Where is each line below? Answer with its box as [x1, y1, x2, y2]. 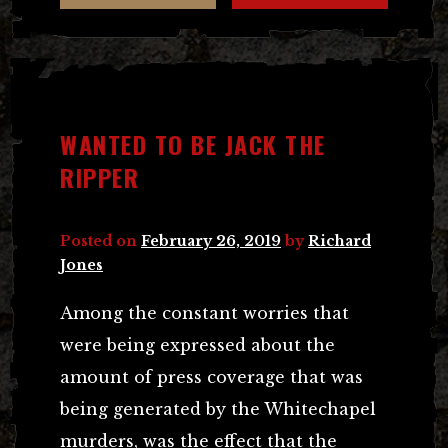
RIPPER [60, 158, 139, 195]
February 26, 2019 [141, 231, 281, 250]
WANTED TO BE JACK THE [60, 125, 326, 162]
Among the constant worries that [60, 302, 349, 323]
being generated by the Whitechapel [60, 398, 376, 419]
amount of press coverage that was [60, 366, 363, 387]
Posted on [60, 231, 141, 250]
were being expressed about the [60, 334, 335, 355]
